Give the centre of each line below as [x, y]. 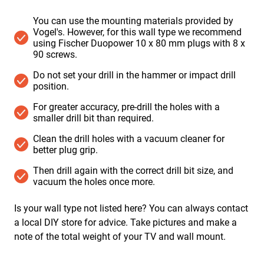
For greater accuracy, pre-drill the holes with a [126, 107]
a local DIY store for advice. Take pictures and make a [126, 222]
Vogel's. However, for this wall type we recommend [137, 32]
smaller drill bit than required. [93, 118]
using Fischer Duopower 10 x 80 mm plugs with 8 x [139, 43]
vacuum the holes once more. [94, 182]
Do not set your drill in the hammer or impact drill [134, 75]
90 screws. [55, 55]
